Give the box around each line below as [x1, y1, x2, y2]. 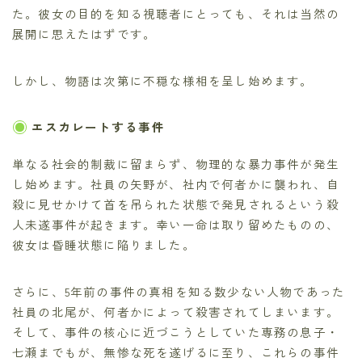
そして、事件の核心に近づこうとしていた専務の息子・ [12, 322, 340, 340]
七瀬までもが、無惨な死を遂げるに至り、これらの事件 [12, 343, 339, 360]
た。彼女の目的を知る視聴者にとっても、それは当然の [12, 4, 339, 22]
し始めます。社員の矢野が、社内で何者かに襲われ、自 [12, 175, 340, 192]
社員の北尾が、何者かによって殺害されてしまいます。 [12, 302, 339, 320]
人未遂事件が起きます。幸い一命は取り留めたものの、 [12, 215, 339, 233]
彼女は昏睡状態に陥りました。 [12, 235, 196, 253]
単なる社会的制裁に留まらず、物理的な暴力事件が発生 [12, 154, 340, 172]
